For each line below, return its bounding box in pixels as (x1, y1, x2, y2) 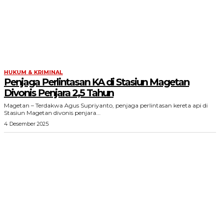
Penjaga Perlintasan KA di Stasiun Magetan (4, 76, 189, 88)
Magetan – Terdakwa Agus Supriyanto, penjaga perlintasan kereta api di (4, 102, 208, 109)
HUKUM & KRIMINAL (4, 69, 63, 76)
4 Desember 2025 (4, 120, 49, 127)
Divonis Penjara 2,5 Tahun (4, 87, 113, 99)
